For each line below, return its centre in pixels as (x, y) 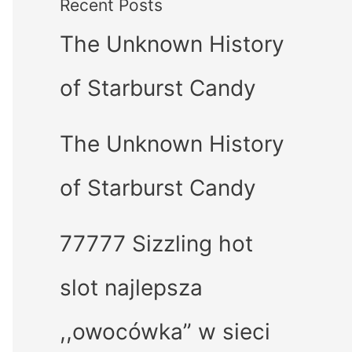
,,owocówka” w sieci (165, 331)
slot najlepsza (131, 287)
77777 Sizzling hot (156, 243)
